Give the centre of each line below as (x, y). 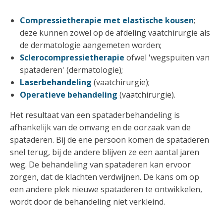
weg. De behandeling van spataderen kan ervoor (100, 165)
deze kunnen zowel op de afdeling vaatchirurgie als (115, 33)
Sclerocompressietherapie (73, 58)
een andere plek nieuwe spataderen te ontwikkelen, (106, 190)
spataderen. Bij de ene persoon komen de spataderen (110, 140)
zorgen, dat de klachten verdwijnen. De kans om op (105, 177)
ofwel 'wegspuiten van (168, 58)
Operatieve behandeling (69, 95)
